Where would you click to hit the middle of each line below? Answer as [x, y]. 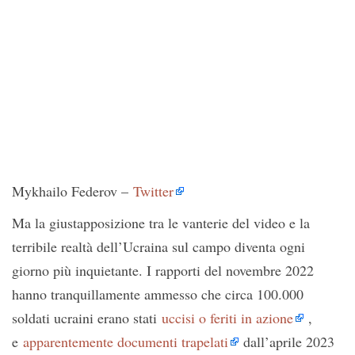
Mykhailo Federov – [73, 191]
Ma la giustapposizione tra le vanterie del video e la [161, 223]
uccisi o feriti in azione [227, 318]
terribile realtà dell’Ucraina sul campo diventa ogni [158, 247]
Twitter [153, 191]
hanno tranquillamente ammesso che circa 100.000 [158, 294]
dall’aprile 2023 [286, 342]
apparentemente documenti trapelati [126, 342]
